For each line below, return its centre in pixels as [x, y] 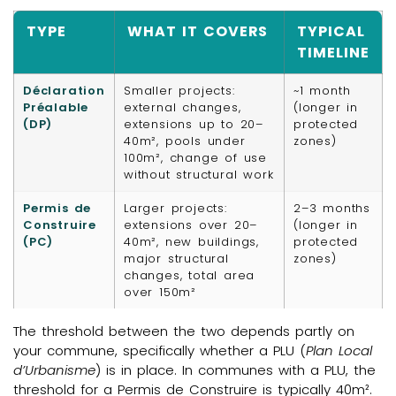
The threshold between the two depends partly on [184, 331]
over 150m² [160, 292]
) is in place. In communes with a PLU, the [236, 369]
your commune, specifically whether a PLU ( [160, 350]
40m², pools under [185, 141]
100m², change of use [196, 157]
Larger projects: [175, 208]
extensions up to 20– [194, 124]
